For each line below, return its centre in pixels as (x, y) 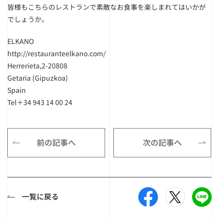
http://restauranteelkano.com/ (56, 53)
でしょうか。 (28, 19)
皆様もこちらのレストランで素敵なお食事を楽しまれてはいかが (107, 7)
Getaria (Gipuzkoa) (38, 78)
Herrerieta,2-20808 (37, 66)
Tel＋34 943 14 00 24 (40, 102)
